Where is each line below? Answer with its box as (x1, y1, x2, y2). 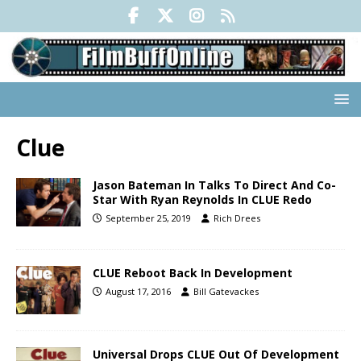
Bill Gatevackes (193, 285, 259, 298)
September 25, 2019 (106, 212, 191, 225)
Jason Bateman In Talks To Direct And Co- (93, 177, 336, 193)
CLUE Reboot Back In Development (93, 265, 293, 281)
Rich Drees (214, 212, 260, 225)
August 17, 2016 (106, 285, 171, 298)
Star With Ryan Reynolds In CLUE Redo (93, 192, 312, 208)
